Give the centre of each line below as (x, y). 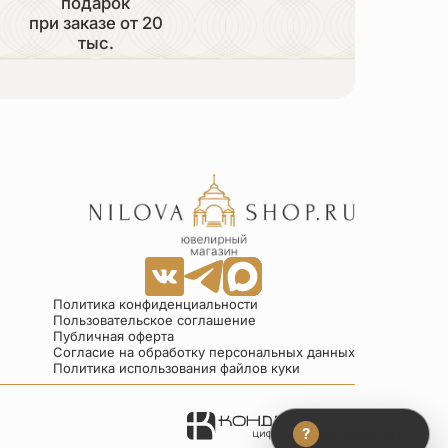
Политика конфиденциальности (155, 304)
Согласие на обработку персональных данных (203, 352)
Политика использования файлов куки (176, 368)
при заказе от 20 (95, 22)
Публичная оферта (113, 336)
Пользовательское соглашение (154, 320)
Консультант (363, 434)
